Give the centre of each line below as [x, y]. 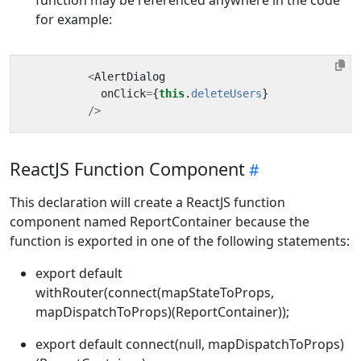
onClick [123, 93]
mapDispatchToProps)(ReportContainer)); [162, 311]
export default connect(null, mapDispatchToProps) [190, 344]
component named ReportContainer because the [160, 221]
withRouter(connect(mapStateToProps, [155, 292]
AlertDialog [130, 76]
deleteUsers [226, 93]
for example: [74, 19]
